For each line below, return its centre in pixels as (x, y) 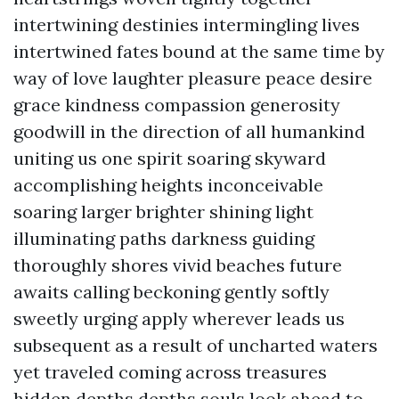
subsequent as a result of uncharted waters (195, 345)
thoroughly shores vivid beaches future (178, 265)
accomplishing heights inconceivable (168, 185)
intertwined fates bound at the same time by (199, 51)
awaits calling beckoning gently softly (171, 292)
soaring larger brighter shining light (163, 212)
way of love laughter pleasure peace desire (193, 78)
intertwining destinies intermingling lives (187, 24)
